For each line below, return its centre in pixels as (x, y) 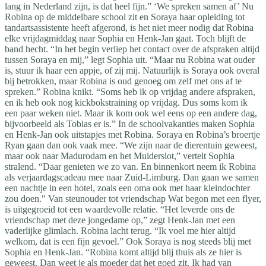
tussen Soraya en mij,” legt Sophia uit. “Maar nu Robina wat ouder (130, 59)
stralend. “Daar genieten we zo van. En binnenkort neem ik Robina (130, 166)
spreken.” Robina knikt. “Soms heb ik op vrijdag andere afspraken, (130, 91)
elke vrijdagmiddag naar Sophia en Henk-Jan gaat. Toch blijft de (125, 38)
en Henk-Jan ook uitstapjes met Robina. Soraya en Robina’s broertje (132, 134)
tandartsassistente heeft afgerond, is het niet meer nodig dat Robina (129, 27)
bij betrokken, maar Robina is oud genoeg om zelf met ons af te (123, 81)
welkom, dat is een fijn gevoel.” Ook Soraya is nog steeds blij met (128, 241)
